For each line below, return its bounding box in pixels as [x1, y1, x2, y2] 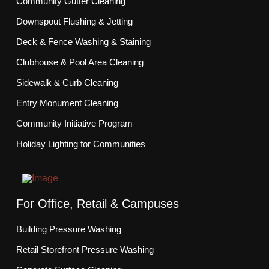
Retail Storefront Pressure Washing [16, 244, 154, 255]
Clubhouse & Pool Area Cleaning [16, 57, 144, 68]
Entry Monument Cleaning [16, 98, 118, 109]
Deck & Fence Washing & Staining [16, 37, 151, 47]
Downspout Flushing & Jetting [16, 16, 133, 27]
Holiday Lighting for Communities [16, 139, 145, 150]
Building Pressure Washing [16, 224, 121, 235]
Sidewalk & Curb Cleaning [16, 77, 118, 88]
